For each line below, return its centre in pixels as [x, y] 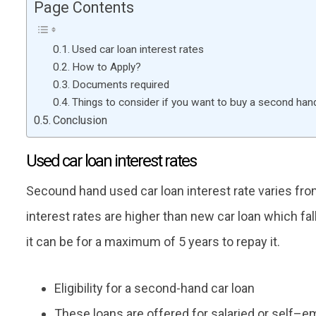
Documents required [121, 85]
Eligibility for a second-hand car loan [154, 288]
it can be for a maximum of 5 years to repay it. [153, 242]
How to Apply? [107, 67]
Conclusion [80, 121]
